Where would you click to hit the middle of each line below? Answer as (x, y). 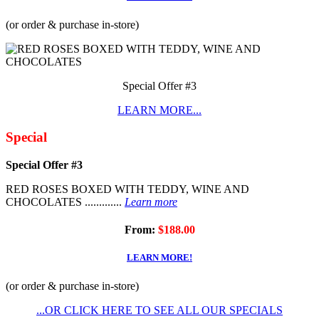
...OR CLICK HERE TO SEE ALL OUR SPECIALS (159, 310)
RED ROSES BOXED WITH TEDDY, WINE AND (127, 189)
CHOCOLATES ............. (65, 202)
